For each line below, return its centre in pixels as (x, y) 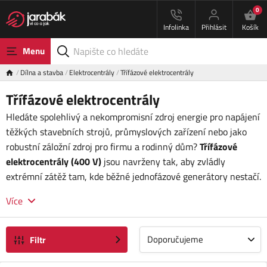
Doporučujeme (175, 239)
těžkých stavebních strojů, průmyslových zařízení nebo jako (126, 132)
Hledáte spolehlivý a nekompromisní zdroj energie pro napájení (133, 117)
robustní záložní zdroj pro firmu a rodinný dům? (103, 147)
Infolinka (176, 27)
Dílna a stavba (42, 72)
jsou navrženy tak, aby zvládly (163, 162)
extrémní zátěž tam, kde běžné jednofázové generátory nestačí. (133, 176)
